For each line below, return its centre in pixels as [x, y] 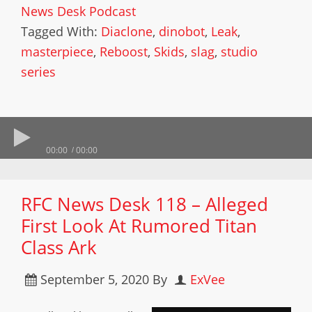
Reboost [124, 52]
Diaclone [127, 31]
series [38, 72]
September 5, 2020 [95, 279]
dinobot [182, 31]
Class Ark [59, 247]
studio [239, 52]
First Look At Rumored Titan [139, 226]
